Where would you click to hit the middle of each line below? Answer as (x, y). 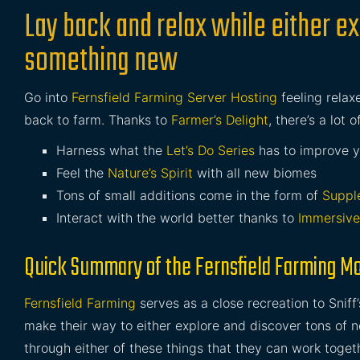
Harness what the (111, 150)
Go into (48, 97)
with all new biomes (255, 173)
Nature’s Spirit (150, 173)
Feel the (82, 173)
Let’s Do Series (211, 150)
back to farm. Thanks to (98, 120)
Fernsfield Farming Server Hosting (174, 97)
